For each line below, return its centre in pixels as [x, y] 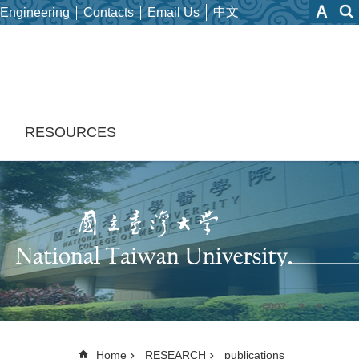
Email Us [173, 12]
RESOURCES [71, 132]
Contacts [109, 12]
